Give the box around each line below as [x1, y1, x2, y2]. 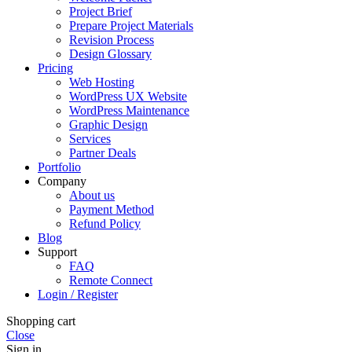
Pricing [38, 61, 73, 75]
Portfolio [38, 160, 81, 174]
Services [69, 132, 111, 146]
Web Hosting [69, 75, 134, 90]
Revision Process [69, 33, 154, 47]
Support [38, 245, 77, 259]
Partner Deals [69, 146, 136, 160]
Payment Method [69, 203, 154, 217]
